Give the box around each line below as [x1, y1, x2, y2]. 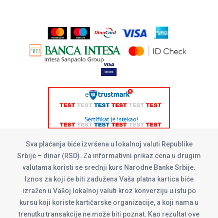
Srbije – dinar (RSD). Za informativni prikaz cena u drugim [17, 151, 201, 160]
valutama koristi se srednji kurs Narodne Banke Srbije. [22, 163, 196, 171]
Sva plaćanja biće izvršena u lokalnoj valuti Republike [25, 140, 193, 148]
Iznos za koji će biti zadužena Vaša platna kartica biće [24, 175, 194, 183]
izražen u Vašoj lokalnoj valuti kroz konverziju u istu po [22, 186, 196, 195]
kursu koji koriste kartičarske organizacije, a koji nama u [19, 198, 199, 206]
